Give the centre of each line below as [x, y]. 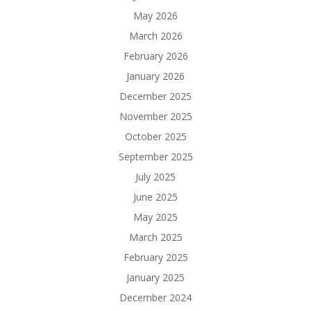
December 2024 [155, 297]
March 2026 [155, 35]
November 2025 [155, 116]
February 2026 [155, 56]
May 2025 [155, 217]
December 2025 [155, 96]
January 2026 [155, 76]
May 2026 [155, 15]
